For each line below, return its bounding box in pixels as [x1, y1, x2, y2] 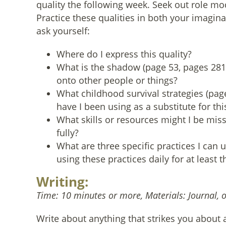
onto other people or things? [56, 74, 178, 86]
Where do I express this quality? [56, 48, 192, 60]
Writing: [36, 173, 88, 191]
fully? [56, 127, 79, 139]
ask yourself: [36, 25, 90, 37]
